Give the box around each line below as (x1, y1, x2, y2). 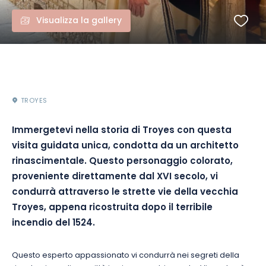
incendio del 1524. (12, 216, 95, 231)
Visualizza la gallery (36, 14, 122, 28)
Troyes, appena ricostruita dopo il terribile (12, 201, 213, 216)
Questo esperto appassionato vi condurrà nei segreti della (12, 249, 239, 262)
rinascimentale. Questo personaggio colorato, (12, 154, 233, 169)
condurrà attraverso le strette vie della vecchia (12, 185, 238, 200)
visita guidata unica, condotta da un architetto (12, 139, 239, 154)
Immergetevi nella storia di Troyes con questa (12, 123, 232, 138)
